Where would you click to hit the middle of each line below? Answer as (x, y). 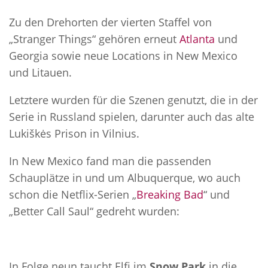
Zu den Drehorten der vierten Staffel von (110, 22)
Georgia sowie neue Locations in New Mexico (123, 56)
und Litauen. (40, 73)
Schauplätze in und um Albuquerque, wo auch (125, 178)
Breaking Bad (170, 195)
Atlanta (197, 39)
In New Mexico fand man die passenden (110, 161)
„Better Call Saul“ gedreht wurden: (94, 211)
